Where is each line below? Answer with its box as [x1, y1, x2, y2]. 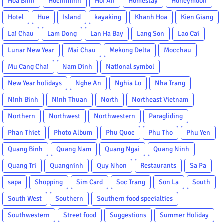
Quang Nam [56, 144, 91, 153]
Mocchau [164, 45, 191, 54]
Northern [8, 111, 35, 120]
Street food [63, 210, 96, 219]
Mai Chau [68, 45, 96, 54]
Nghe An [75, 78, 101, 87]
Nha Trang [155, 78, 185, 87]
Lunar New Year [8, 45, 54, 54]
